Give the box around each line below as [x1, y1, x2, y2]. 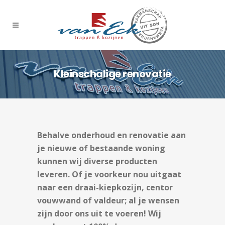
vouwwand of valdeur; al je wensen [37, 195, 179, 206]
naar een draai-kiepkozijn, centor [37, 182, 173, 193]
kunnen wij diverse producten [37, 156, 157, 167]
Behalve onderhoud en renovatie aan [37, 130, 186, 141]
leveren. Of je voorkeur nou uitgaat [37, 169, 181, 180]
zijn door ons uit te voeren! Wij [37, 208, 161, 219]
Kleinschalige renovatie [54, 67, 171, 81]
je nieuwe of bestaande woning [37, 143, 165, 154]
